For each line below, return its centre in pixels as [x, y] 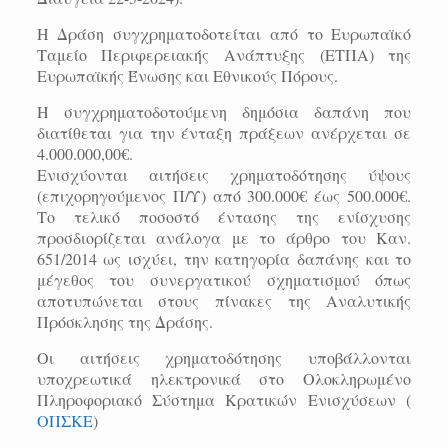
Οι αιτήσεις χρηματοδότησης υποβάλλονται [224, 357]
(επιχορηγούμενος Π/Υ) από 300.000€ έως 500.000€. [224, 195]
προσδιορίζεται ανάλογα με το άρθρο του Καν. [224, 237]
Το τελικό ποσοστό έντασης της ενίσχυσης [224, 216]
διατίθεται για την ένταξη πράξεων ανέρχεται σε [224, 132]
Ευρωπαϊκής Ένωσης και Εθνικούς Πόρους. [187, 75]
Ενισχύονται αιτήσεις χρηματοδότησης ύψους [224, 174]
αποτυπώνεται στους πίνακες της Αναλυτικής [224, 300]
